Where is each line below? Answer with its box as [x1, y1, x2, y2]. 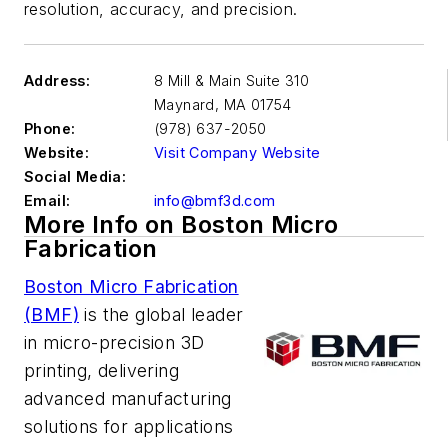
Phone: [24, 120, 76, 137]
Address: [24, 72, 91, 89]
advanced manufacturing [24, 388, 232, 409]
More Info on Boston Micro [24, 210, 338, 239]
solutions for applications [24, 416, 234, 437]
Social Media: [24, 168, 127, 185]
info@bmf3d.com [154, 192, 276, 209]
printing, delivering [24, 360, 179, 381]
